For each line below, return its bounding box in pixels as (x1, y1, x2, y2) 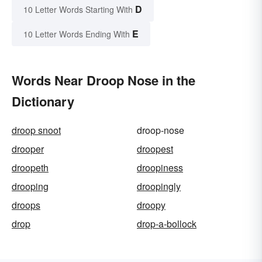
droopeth (12, 161, 49, 175)
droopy (137, 198, 166, 212)
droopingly (137, 180, 181, 194)
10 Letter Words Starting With (23, 4, 133, 16)
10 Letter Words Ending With (23, 28, 130, 40)
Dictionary (12, 92, 74, 111)
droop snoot (12, 123, 61, 137)
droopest (137, 142, 173, 156)
